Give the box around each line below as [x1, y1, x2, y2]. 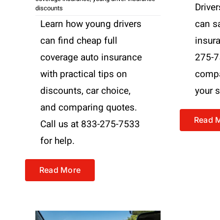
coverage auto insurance [40, 50, 142, 64]
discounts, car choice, [40, 83, 131, 98]
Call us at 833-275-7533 [40, 117, 140, 131]
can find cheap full [40, 33, 117, 48]
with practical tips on [40, 67, 127, 81]
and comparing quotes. [40, 100, 137, 114]
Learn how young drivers [40, 17, 141, 31]
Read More [39, 165, 81, 175]
